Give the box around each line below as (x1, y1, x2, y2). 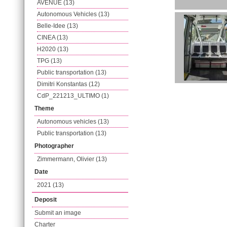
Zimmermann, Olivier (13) (37, 156, 107, 163)
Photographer (34, 142, 74, 149)
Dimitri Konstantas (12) (37, 81, 100, 88)
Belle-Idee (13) (37, 22, 78, 29)
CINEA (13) (37, 34, 68, 41)
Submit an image (34, 209, 81, 216)
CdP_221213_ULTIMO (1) (37, 92, 109, 99)
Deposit (34, 196, 57, 203)
